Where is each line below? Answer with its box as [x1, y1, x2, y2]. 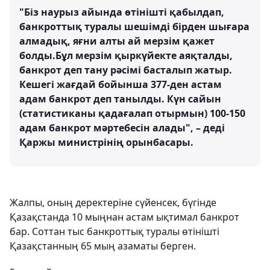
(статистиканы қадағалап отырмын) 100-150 [19, 107, 245, 120]
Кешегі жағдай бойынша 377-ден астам [19, 78, 222, 91]
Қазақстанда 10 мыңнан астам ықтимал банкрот [10, 210, 239, 224]
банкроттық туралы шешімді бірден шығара [19, 20, 250, 33]
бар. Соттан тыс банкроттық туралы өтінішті [10, 225, 219, 238]
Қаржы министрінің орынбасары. [19, 136, 193, 149]
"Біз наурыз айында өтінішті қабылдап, [19, 5, 224, 19]
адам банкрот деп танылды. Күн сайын [19, 92, 221, 105]
